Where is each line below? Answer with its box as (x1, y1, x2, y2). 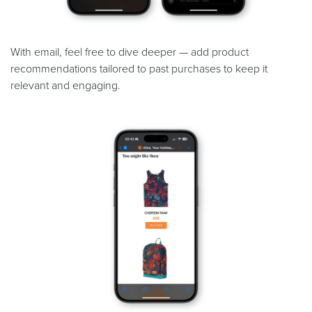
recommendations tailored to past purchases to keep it (10, 62, 267, 77)
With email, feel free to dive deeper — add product (10, 45, 249, 60)
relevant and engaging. (10, 79, 120, 93)
